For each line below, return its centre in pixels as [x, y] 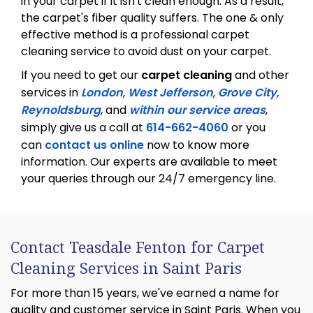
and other [261, 75]
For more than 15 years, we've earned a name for [145, 293]
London [102, 92]
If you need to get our [81, 75]
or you [248, 127]
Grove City [247, 92]
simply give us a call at [83, 127]
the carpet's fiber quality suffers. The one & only [152, 17]
